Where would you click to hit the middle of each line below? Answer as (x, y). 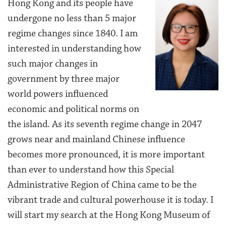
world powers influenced (58, 94)
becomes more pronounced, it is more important (106, 155)
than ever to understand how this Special (91, 170)
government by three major (64, 79)
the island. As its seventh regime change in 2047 (105, 124)
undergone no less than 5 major (72, 18)
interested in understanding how (74, 49)
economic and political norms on (73, 109)
